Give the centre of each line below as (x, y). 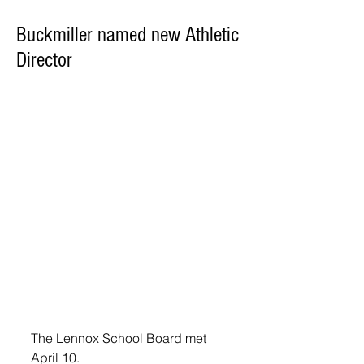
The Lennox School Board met (120, 338)
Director (44, 60)
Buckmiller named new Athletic (128, 35)
